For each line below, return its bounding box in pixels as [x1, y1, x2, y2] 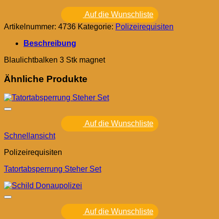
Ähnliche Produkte [4, 73, 88, 84]
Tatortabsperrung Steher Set [4, 165, 101, 174]
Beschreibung [23, 39, 76, 47]
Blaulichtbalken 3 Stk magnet [4, 55, 105, 64]
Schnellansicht [4, 131, 55, 140]
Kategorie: [78, 22, 115, 31]
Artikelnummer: [4, 22, 58, 31]
